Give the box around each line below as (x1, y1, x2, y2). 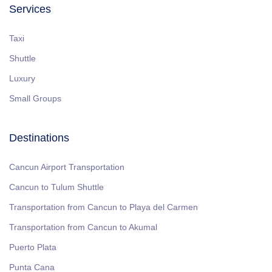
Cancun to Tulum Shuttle (9, 182, 104, 192)
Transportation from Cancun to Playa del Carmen (9, 202, 198, 212)
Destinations (9, 132, 69, 144)
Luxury (9, 73, 35, 83)
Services (9, 3, 51, 15)
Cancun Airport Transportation (9, 162, 124, 172)
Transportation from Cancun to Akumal (9, 222, 157, 232)
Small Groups (9, 93, 61, 103)
